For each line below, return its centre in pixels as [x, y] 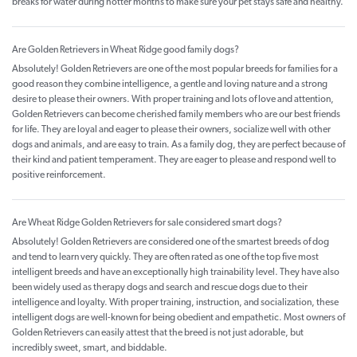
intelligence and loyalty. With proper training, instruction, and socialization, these [175, 303]
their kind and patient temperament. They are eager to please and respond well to [174, 161]
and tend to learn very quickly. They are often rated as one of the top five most [165, 258]
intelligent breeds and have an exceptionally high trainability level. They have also [176, 273]
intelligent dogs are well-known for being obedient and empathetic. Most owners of [178, 318]
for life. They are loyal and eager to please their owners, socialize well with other [171, 130]
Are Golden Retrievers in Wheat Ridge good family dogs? [126, 51]
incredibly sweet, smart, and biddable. [90, 349]
